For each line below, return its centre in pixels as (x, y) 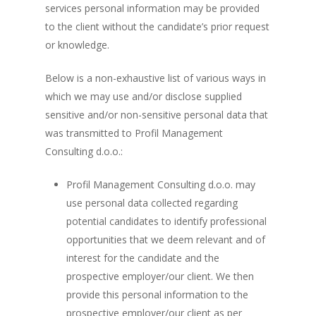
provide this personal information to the (157, 294)
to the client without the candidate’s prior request (157, 26)
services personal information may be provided (152, 8)
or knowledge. (77, 45)
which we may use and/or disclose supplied (144, 96)
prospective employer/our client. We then (160, 276)
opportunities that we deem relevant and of (166, 239)
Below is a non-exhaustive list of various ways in (156, 78)
